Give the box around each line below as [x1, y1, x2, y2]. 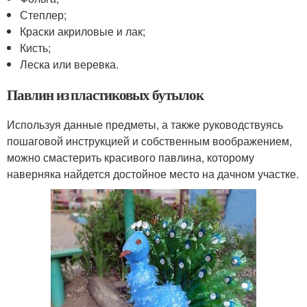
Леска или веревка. [20, 56, 119, 72]
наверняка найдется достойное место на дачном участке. [7, 165, 299, 182]
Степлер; [20, 6, 67, 23]
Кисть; [20, 39, 51, 56]
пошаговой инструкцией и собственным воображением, [7, 132, 292, 149]
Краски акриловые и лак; [20, 23, 146, 39]
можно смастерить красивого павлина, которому [7, 149, 254, 165]
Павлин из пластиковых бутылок [7, 84, 204, 105]
